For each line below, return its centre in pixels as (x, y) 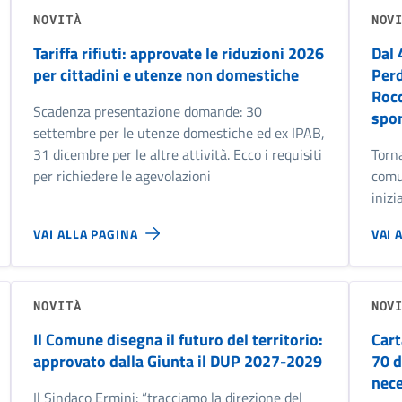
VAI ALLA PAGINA (86, 233)
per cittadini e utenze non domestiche (166, 75)
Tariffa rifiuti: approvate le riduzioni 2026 (179, 54)
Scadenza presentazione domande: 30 (148, 112)
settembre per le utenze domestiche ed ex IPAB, (179, 133)
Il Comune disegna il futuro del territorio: (179, 340)
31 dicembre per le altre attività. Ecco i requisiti (178, 155)
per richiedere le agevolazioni (124, 176)
